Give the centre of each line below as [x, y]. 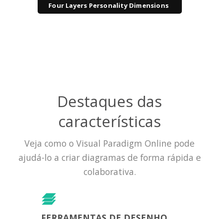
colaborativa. [109, 171]
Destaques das [109, 101]
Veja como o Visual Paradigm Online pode [109, 143]
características [109, 121]
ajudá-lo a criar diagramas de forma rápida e [109, 157]
